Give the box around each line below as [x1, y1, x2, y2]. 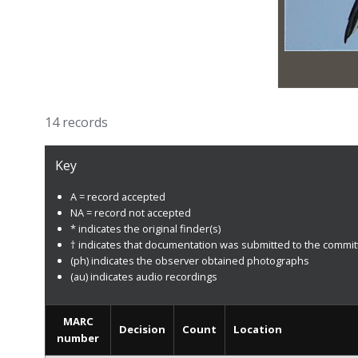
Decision [119, 322, 165, 337]
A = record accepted [70, 189, 165, 204]
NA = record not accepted [70, 205, 191, 220]
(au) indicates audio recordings [70, 268, 217, 284]
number [57, 331, 99, 346]
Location [233, 322, 282, 337]
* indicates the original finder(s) [70, 221, 221, 236]
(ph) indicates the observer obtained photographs [70, 253, 309, 268]
